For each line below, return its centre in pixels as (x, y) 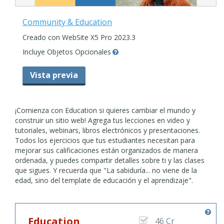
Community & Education (67, 22)
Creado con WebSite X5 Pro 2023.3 (79, 37)
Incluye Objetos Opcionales (67, 51)
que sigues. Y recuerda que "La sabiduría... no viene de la (106, 170)
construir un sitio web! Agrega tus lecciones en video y (102, 120)
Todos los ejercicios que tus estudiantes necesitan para (105, 140)
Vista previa (54, 75)
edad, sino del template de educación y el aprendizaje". (104, 180)
